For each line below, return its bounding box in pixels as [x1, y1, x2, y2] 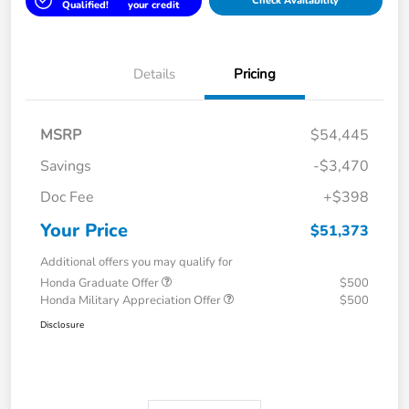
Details [133, 64, 175, 83]
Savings [40, 155, 91, 176]
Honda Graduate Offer [40, 274, 162, 291]
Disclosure [40, 318, 84, 331]
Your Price [40, 217, 128, 243]
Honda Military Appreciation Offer [40, 291, 224, 309]
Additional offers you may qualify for [40, 253, 233, 270]
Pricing [234, 64, 276, 83]
